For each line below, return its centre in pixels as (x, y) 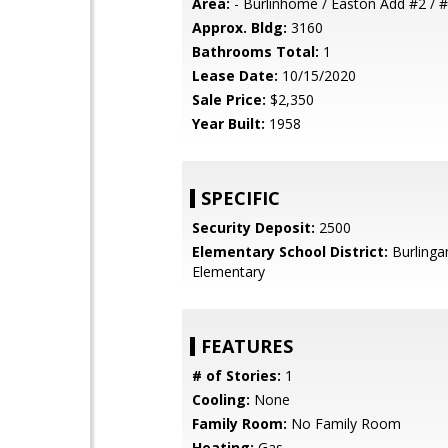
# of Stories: (236, 375)
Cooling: (221, 399)
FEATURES (247, 346)
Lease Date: (235, 75)
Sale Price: (229, 99)
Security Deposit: (253, 227)
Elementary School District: (290, 251)
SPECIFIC (240, 198)
